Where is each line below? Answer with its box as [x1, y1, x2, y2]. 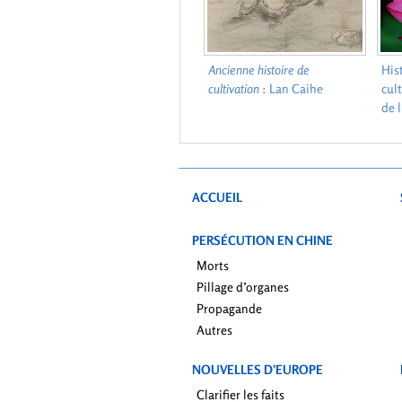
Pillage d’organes [197, 279, 289, 295]
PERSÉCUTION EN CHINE [192, 232, 333, 249]
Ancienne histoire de [207, 61, 310, 77]
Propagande [197, 301, 262, 317]
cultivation [207, 80, 259, 96]
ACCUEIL [192, 189, 242, 205]
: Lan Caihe [258, 80, 323, 96]
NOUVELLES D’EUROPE [192, 362, 323, 378]
